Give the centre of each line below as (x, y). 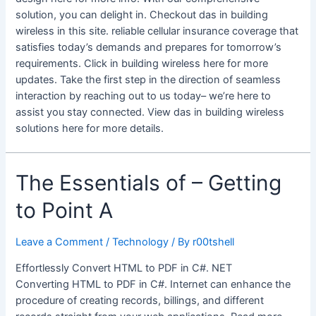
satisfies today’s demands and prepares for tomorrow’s (149, 48)
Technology (141, 242)
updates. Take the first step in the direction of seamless (148, 80)
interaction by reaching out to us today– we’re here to (144, 96)
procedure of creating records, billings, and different (140, 300)
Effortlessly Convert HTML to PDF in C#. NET (124, 268)
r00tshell (214, 242)
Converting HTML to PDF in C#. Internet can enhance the (153, 284)
